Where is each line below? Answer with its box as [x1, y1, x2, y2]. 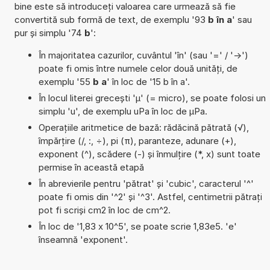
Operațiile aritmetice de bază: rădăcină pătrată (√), [38, 121, 249, 133]
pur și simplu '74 [14, 27, 84, 39]
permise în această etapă [38, 161, 144, 173]
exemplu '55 [38, 75, 93, 87]
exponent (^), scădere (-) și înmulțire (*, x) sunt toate [38, 148, 260, 160]
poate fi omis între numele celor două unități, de [38, 62, 237, 74]
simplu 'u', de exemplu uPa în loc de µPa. [38, 105, 207, 117]
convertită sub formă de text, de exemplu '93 [14, 13, 208, 25]
